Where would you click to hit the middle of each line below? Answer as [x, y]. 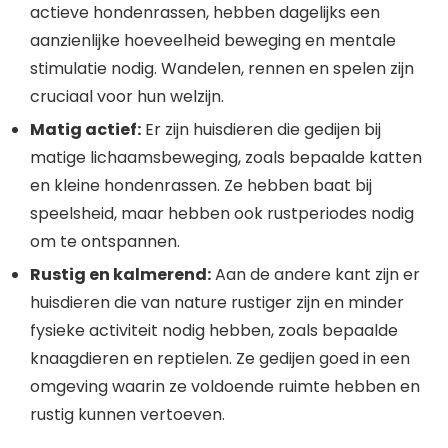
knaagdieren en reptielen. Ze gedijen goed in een [220, 359]
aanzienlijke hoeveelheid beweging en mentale [213, 41]
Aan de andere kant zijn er [315, 275]
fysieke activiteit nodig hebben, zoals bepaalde [214, 331]
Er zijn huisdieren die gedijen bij [261, 130]
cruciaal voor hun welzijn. [127, 97]
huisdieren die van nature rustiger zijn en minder [217, 303]
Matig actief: [85, 130]
